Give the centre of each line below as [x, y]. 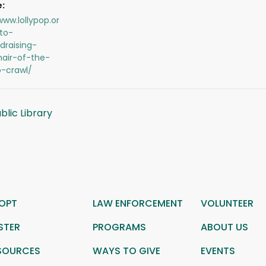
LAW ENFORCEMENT [138, 203]
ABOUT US [224, 227]
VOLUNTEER [227, 203]
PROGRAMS [120, 227]
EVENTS [218, 251]
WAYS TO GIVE [127, 251]
